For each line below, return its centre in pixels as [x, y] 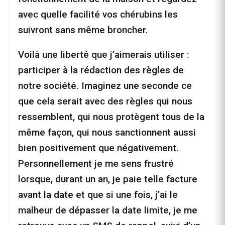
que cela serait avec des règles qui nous [105, 101]
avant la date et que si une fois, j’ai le [98, 195]
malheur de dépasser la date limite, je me [108, 210]
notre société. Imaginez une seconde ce [105, 86]
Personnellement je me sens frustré [96, 164]
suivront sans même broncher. [83, 30]
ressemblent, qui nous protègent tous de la [111, 117]
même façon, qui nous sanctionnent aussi [107, 133]
